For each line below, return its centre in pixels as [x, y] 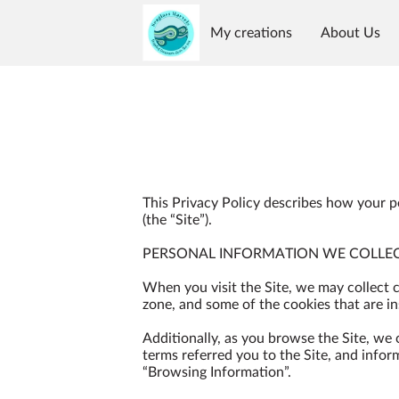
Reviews [240, 49]
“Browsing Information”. [217, 372]
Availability [328, 49]
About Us [351, 33]
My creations [252, 33]
